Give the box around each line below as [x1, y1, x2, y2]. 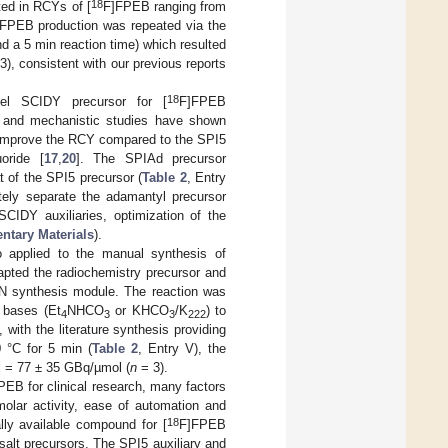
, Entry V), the [138, 341, 226, 357]
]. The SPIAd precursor [75, 151, 227, 167]
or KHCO [109, 303, 169, 319]
